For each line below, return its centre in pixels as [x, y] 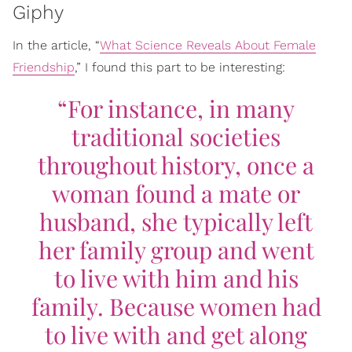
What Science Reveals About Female [208, 46]
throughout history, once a [176, 165]
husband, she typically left [176, 222]
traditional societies [176, 137]
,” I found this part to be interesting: [180, 68]
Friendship [44, 68]
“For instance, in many [176, 109]
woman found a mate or [176, 194]
